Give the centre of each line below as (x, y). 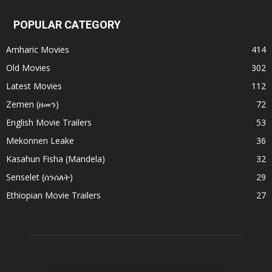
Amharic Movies (38, 50)
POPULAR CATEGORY (67, 25)
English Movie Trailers (49, 123)
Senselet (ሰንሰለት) (39, 177)
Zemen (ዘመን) (32, 104)
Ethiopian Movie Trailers (53, 195)
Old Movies (28, 68)
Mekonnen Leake (40, 141)
